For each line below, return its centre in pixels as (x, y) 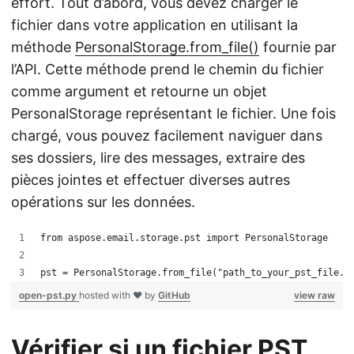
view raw (314, 295)
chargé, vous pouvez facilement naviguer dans (167, 136)
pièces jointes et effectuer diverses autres (151, 180)
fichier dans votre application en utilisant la (154, 25)
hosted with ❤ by (119, 295)
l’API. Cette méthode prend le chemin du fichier (168, 69)
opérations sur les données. (103, 202)
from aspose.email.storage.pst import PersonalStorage (184, 238)
